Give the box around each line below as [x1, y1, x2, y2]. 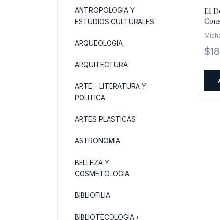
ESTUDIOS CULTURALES [75, 17, 154, 26]
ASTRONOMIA [75, 137, 120, 145]
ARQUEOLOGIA [75, 39, 123, 47]
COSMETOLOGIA [75, 169, 129, 178]
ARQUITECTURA [75, 60, 128, 69]
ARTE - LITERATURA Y [75, 82, 146, 90]
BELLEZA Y [75, 158, 109, 166]
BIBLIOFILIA [75, 191, 110, 199]
